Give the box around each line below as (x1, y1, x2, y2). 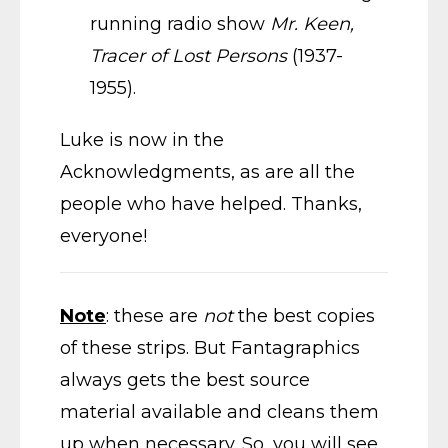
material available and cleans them (60, 400, 379, 423)
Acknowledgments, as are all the (60, 160, 355, 183)
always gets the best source (60, 368, 310, 391)
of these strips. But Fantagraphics (60, 336, 360, 359)
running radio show (90, 12, 270, 35)
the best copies (233, 304, 375, 327)
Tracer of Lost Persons (90, 44, 287, 67)
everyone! (60, 224, 147, 247)
